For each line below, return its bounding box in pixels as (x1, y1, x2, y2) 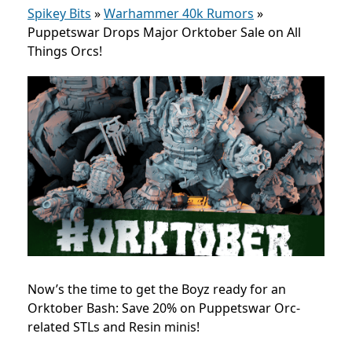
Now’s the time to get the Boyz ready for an (27, 280, 286, 298)
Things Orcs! (27, 42, 102, 60)
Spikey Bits (27, 5, 91, 22)
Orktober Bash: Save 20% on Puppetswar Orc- (27, 299, 300, 317)
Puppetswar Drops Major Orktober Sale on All (27, 24, 301, 41)
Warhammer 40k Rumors (104, 5, 254, 22)
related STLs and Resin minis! (27, 317, 200, 335)
